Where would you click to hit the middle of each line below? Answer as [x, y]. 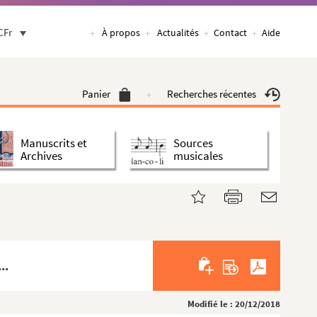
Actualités [178, 33]
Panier [96, 94]
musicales [198, 155]
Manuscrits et [54, 143]
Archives [41, 155]
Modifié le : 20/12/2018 [234, 304]
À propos [121, 33]
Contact [230, 33]
